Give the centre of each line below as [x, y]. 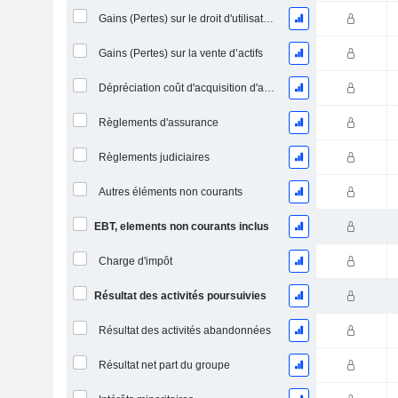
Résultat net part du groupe [164, 365]
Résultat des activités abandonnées [184, 330]
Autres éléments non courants [170, 192]
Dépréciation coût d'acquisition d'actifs [269, 88]
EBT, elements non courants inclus [181, 227]
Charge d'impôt [135, 261]
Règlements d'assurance [158, 123]
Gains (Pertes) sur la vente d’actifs [180, 53]
